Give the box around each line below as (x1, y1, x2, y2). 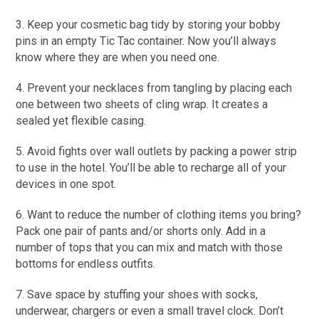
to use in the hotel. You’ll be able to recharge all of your (16, 161, 287, 174)
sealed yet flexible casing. (16, 114, 147, 127)
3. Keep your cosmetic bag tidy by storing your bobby (16, 18, 281, 31)
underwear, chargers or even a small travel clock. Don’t (16, 304, 284, 318)
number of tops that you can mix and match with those (16, 241, 283, 254)
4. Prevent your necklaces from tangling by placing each (16, 81, 293, 95)
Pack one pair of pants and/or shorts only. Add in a (16, 224, 266, 238)
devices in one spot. (16, 177, 117, 191)
